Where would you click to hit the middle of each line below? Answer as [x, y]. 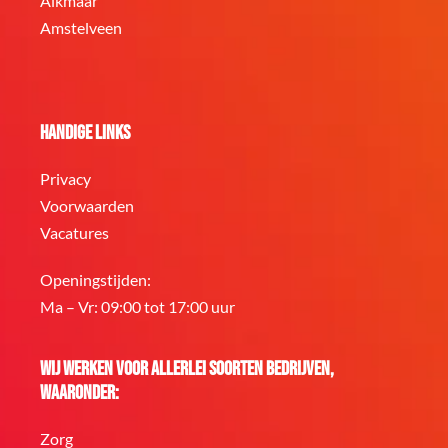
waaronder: [79, 393]
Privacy [65, 178]
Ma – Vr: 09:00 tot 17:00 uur [137, 306]
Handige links [85, 133]
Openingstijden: [95, 279]
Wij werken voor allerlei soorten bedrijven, [187, 369]
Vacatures [74, 232]
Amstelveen [81, 27]
